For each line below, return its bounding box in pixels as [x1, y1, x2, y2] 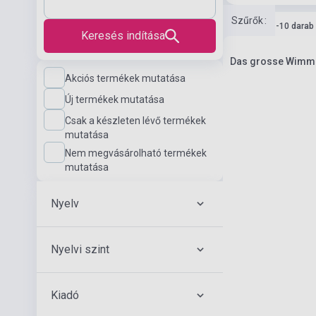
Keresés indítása [80, 29, 165, 42]
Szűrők [231, 15, 263, 26]
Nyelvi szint [51, 243, 109, 256]
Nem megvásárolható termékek [65, 147, 207, 159]
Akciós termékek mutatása [65, 73, 186, 84]
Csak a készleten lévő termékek [65, 115, 206, 126]
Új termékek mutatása [65, 94, 164, 105]
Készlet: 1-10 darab [237, 21, 314, 31]
